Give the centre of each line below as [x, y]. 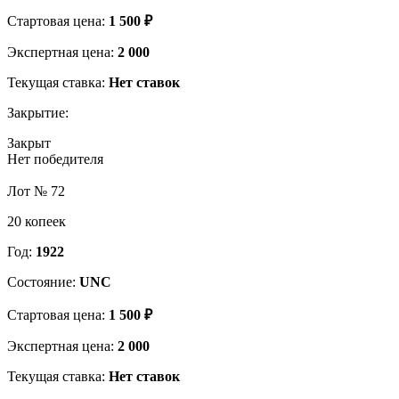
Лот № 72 [36, 191]
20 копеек [37, 221]
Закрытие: [38, 112]
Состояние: [43, 281]
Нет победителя [55, 159]
